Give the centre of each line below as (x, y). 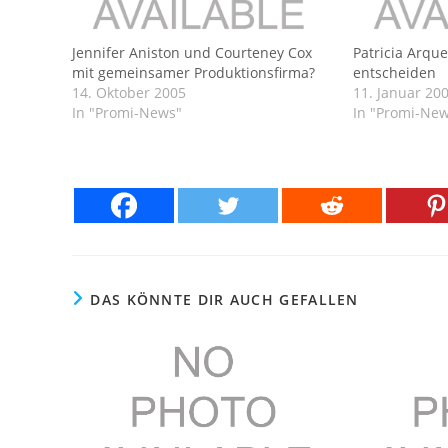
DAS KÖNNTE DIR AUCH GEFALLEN (224, 299)
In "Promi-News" (127, 112)
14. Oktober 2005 (129, 92)
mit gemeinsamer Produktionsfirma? (193, 72)
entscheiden (395, 72)
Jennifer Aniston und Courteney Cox (192, 52)
